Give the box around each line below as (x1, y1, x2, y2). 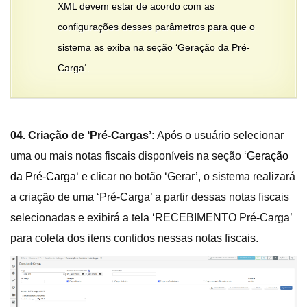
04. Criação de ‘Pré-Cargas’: (10, 129, 155, 141)
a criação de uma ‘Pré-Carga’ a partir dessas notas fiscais (10, 191, 289, 203)
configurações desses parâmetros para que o (58, 21, 255, 32)
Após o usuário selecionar (155, 129, 284, 141)
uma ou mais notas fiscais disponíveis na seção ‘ (10, 149, 247, 162)
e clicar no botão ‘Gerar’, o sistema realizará (79, 170, 295, 182)
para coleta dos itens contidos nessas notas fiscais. (10, 232, 258, 244)
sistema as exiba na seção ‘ (58, 41, 177, 53)
